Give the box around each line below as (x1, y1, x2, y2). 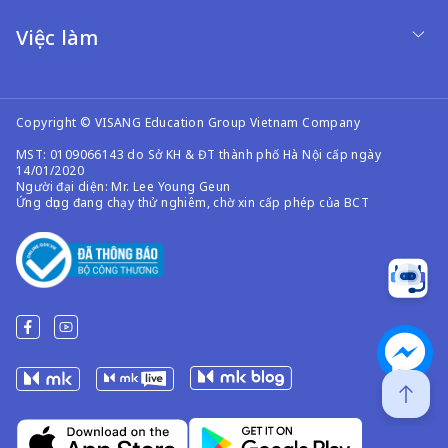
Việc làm (16, 24, 99, 51)
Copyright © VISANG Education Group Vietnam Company (16, 114, 360, 131)
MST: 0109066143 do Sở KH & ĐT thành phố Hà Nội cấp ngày (16, 146, 381, 163)
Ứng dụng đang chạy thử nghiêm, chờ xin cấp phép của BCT (16, 194, 369, 211)
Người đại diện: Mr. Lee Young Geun (16, 178, 231, 195)
